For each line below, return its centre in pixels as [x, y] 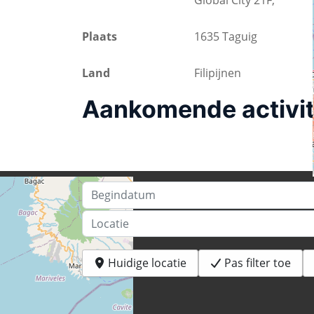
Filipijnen [218, 73]
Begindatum [114, 190]
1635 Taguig [226, 37]
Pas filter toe [258, 263]
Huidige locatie [147, 263]
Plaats [100, 37]
